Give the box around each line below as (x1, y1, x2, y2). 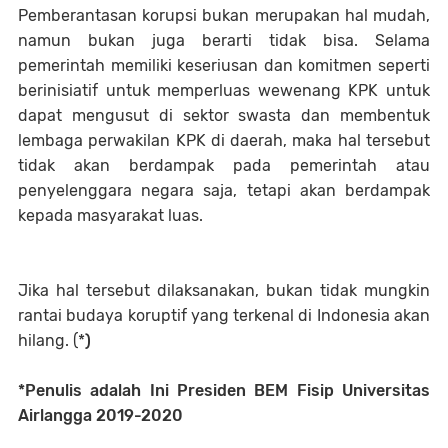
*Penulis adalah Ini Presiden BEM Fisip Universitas (18, 381, 430, 400)
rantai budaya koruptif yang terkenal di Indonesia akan (18, 306, 430, 325)
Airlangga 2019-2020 (18, 406, 183, 425)
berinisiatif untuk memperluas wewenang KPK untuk (18, 81, 430, 100)
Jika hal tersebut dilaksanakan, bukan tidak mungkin (18, 281, 430, 300)
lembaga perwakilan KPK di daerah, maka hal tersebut (18, 131, 430, 150)
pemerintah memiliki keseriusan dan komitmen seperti (18, 56, 430, 75)
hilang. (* (18, 331, 85, 350)
